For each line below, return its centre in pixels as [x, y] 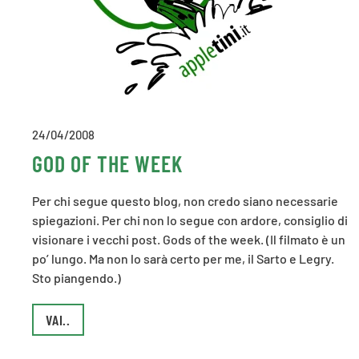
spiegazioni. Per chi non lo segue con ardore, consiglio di [190, 220]
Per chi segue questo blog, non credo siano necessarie [185, 201]
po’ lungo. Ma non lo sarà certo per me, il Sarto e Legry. [183, 258]
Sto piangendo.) [77, 278]
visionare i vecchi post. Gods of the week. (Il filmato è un [189, 239]
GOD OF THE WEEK [107, 163]
